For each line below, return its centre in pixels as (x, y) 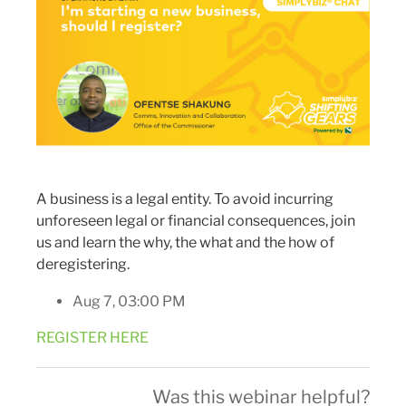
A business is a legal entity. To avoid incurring (185, 198)
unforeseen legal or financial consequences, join (196, 220)
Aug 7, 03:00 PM (129, 301)
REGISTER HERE (92, 337)
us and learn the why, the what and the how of (185, 242)
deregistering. (83, 264)
